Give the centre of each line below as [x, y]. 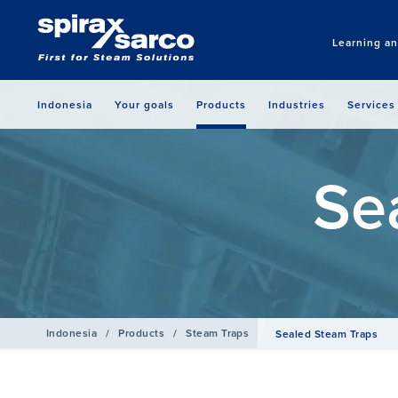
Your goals [144, 104]
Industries [297, 104]
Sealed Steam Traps [327, 334]
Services [371, 104]
